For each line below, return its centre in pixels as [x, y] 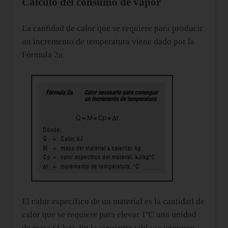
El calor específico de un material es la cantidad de [113, 201]
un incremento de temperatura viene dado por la [108, 41]
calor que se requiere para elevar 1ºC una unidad [109, 214]
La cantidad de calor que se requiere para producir [112, 28]
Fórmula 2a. [43, 54]
